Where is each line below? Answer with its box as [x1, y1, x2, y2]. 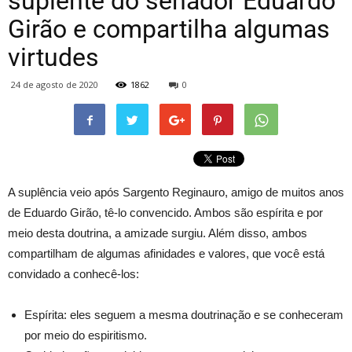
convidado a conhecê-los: [8, 267, 139, 280]
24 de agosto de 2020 [11, 79, 98, 90]
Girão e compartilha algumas [8, 14, 330, 44]
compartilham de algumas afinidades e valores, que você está [8, 247, 324, 260]
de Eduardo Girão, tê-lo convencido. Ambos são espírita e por [8, 206, 323, 219]
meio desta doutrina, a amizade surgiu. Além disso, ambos [8, 226, 307, 240]
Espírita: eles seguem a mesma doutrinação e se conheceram [24, 308, 343, 321]
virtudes [8, 42, 99, 72]
